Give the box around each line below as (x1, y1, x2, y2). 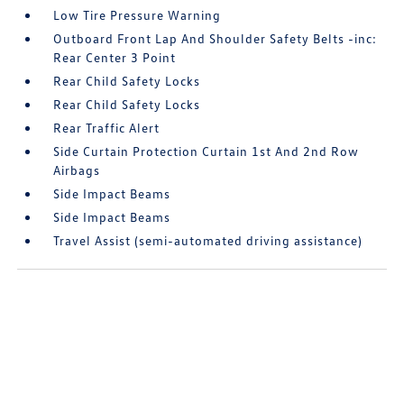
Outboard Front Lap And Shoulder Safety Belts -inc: (53, 31, 378, 47)
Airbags (53, 162, 101, 179)
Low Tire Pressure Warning (53, 7, 222, 23)
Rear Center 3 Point (53, 50, 177, 66)
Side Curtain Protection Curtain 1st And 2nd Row (53, 143, 360, 160)
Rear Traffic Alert (53, 120, 161, 136)
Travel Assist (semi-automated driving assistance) (53, 233, 363, 249)
